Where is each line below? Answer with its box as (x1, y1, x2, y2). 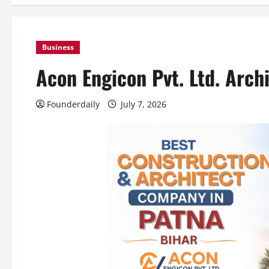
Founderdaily (47, 98, 100, 110)
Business (42, 42, 74, 52)
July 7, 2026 (118, 98, 169, 110)
